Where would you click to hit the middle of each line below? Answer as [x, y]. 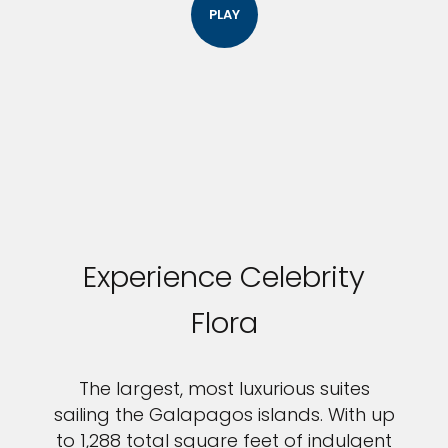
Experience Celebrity [224, 277]
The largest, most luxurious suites [224, 388]
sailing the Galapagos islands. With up [224, 414]
